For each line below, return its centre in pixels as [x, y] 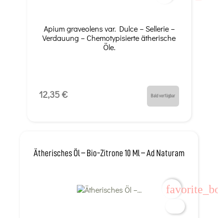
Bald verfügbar [163, 95]
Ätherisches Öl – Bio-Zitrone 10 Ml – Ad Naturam [109, 153]
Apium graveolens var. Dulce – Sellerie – [109, 28]
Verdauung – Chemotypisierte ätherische [109, 37]
